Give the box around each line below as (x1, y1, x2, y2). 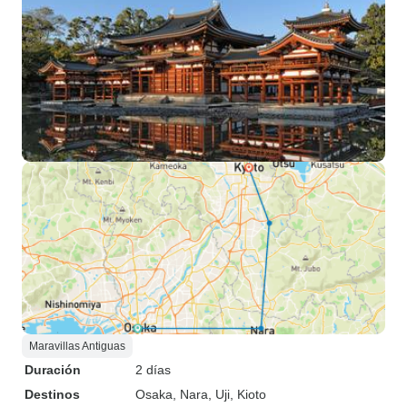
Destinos (25, 387, 80, 402)
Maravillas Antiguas (29, 340, 125, 352)
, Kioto (230, 387, 266, 402)
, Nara (173, 387, 208, 402)
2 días (135, 362, 171, 377)
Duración (25, 362, 81, 377)
